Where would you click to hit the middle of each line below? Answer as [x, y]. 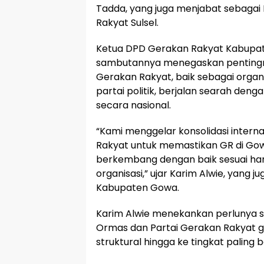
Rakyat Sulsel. [127, 23]
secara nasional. [133, 105]
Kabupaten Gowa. [138, 188]
